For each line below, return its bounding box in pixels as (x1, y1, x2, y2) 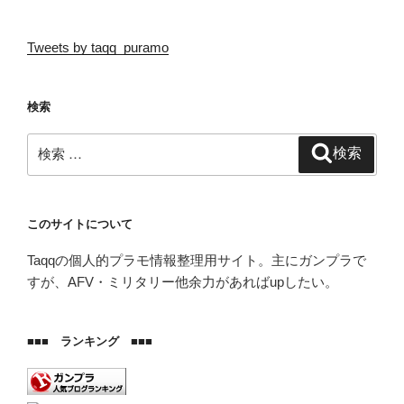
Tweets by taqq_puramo (27, 40, 169, 56)
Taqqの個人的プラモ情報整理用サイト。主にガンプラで (27, 252, 366, 269)
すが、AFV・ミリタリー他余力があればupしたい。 (27, 274, 338, 290)
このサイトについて (27, 216, 133, 231)
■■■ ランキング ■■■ (27, 335, 152, 349)
